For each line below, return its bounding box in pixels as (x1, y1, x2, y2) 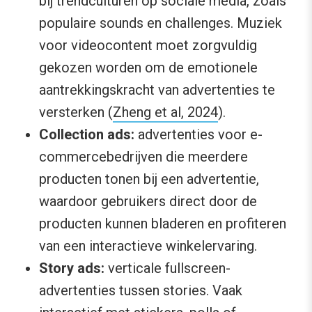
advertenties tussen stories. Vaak (39, 281, 242, 299)
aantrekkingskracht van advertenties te (39, 81, 275, 98)
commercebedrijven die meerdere (39, 148, 248, 165)
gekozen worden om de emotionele (39, 58, 258, 76)
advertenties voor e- (134, 125, 263, 143)
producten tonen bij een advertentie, (39, 170, 259, 187)
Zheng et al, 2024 (113, 103, 218, 120)
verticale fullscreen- (104, 259, 231, 276)
